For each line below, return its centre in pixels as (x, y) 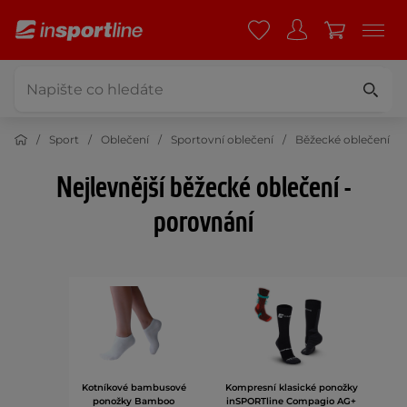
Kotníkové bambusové (134, 387)
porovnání (203, 223)
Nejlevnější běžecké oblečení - (203, 189)
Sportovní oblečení (222, 139)
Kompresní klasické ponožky (291, 387)
